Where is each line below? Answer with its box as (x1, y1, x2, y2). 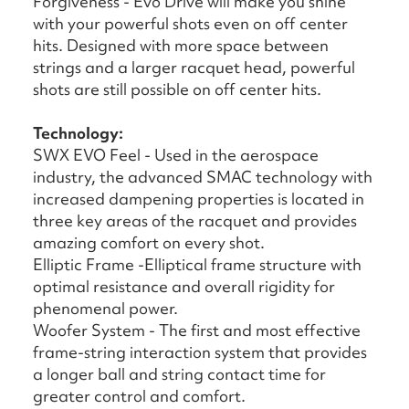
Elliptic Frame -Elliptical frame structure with (33, 254, 362, 276)
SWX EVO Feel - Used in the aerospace (33, 144, 319, 166)
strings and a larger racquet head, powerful (33, 57, 355, 79)
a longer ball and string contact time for (33, 363, 326, 385)
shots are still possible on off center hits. (33, 79, 321, 100)
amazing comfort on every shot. (33, 232, 265, 254)
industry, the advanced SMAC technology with (33, 166, 372, 188)
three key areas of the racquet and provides (33, 210, 357, 232)
